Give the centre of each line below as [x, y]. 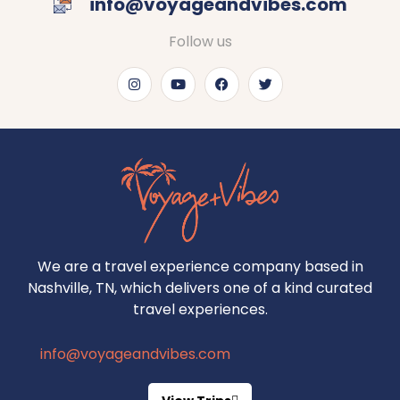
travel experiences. [200, 310]
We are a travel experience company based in [200, 267]
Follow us [200, 41]
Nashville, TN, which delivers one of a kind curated [200, 288]
